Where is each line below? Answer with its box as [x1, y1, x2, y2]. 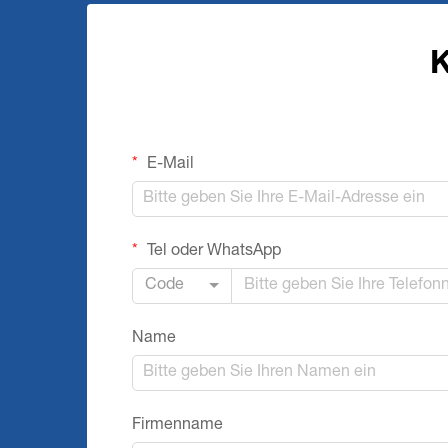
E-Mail [143, 157, 194, 173]
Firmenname [132, 418, 223, 434]
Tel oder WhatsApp [143, 244, 281, 260]
